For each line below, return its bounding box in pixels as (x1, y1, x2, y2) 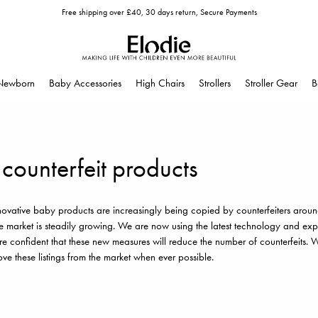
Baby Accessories (49, 76, 121, 90)
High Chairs (136, 76, 185, 90)
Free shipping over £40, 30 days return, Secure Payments (61, 6, 257, 18)
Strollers (199, 76, 231, 90)
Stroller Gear (245, 76, 297, 90)
